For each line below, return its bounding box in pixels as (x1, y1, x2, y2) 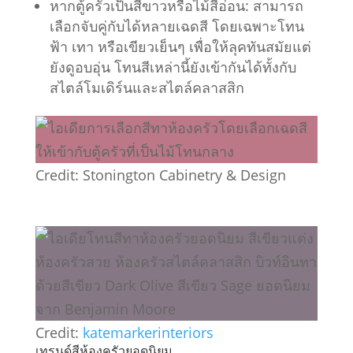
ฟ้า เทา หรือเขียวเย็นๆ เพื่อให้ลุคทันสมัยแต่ (49, 37, 311, 56)
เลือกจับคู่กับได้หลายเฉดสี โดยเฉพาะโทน (49, 17, 304, 35)
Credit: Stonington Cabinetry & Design (35, 165, 286, 184)
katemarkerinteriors (82, 323, 214, 342)
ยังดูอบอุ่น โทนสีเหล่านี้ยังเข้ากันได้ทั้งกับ (49, 58, 296, 76)
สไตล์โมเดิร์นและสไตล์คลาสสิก (49, 78, 244, 97)
